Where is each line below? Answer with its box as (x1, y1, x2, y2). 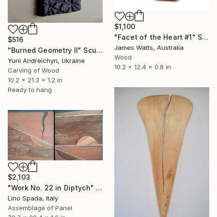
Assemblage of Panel (8, 203, 72, 212)
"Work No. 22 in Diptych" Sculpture (96, 183, 103, 192)
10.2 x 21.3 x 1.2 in (8, 76, 62, 84)
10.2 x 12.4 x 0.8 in (114, 62, 171, 71)
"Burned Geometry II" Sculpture (96, 46, 103, 55)
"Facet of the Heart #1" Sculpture (202, 32, 209, 41)
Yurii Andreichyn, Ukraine (8, 57, 85, 65)
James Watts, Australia (114, 43, 184, 51)
